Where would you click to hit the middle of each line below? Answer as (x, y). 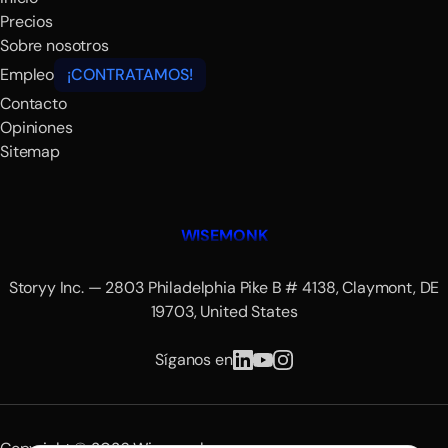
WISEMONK (224, 235)
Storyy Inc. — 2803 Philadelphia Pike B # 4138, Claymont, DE (224, 287)
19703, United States (224, 311)
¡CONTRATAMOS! (130, 74)
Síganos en (194, 359)
